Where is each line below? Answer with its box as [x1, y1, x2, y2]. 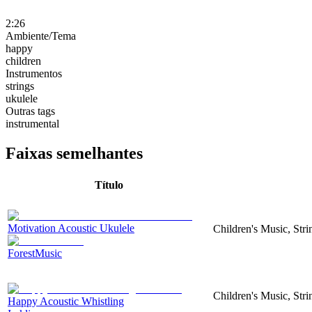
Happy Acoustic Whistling [8, 295, 124, 307]
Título [95, 178, 123, 191]
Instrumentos [6, 67, 62, 79]
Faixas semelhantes [6, 143, 143, 162]
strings [6, 79, 34, 92]
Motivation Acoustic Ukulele [8, 221, 134, 234]
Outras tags [6, 104, 55, 117]
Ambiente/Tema [6, 29, 76, 42]
